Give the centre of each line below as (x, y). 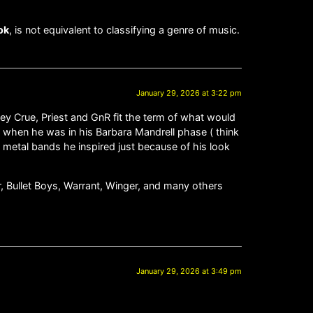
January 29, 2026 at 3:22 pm (189, 93)
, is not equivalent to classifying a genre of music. (124, 29)
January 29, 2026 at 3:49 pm (189, 271)
